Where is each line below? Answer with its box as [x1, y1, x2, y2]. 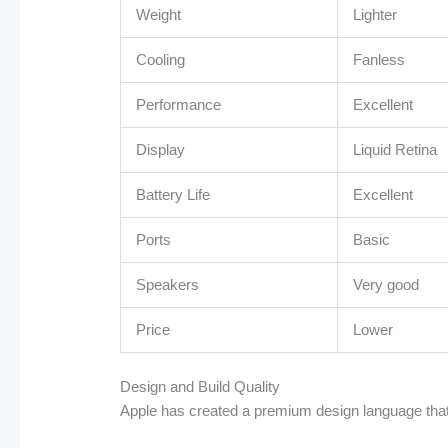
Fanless [353, 50, 406, 68]
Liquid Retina [353, 140, 438, 158]
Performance [136, 95, 222, 113]
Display [136, 140, 186, 158]
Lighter [353, 5, 398, 23]
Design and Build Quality [120, 378, 281, 396]
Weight [136, 5, 182, 23]
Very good [353, 275, 420, 293]
